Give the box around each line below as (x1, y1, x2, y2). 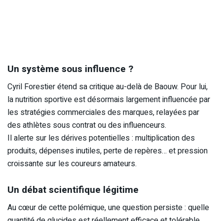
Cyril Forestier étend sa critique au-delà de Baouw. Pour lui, (7, 81, 208, 93)
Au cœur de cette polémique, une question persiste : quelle (7, 202, 209, 214)
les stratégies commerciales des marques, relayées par (7, 107, 199, 119)
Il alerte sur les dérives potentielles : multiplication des (7, 132, 195, 145)
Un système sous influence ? (7, 62, 133, 76)
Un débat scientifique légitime (7, 183, 139, 197)
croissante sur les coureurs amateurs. (7, 158, 137, 170)
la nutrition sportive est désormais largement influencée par (7, 94, 210, 106)
